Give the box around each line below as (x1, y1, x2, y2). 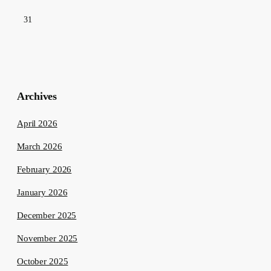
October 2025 (17, 256, 68, 267)
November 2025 (17, 233, 78, 244)
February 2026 (17, 165, 72, 175)
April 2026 (17, 119, 57, 129)
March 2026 (17, 142, 62, 152)
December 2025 (17, 211, 77, 221)
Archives (17, 90, 57, 103)
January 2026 (17, 188, 68, 198)
